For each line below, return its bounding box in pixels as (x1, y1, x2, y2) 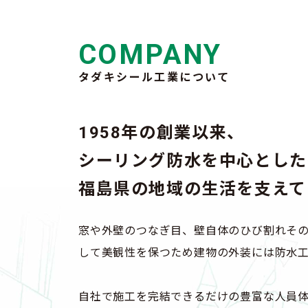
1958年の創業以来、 (78, 123, 245, 142)
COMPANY (78, 38, 222, 71)
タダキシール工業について (78, 71, 230, 84)
